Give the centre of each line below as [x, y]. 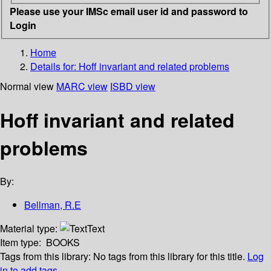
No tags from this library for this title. [169, 256]
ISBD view [133, 86]
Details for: [54, 66]
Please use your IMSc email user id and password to [129, 11]
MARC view [82, 86]
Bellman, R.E [53, 205]
